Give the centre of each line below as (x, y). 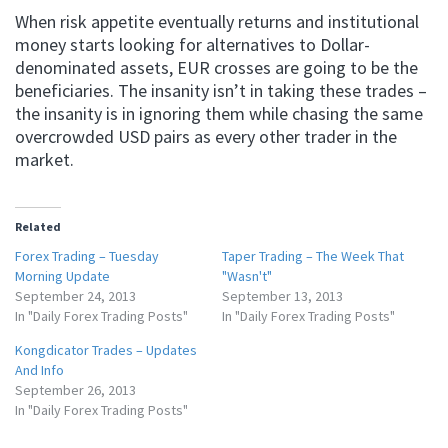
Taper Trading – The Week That (312, 256)
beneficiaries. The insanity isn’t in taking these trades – (221, 90)
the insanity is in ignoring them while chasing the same (219, 113)
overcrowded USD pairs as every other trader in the (206, 136)
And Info (39, 370)
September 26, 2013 (75, 390)
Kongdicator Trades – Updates (106, 350)
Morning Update (62, 276)
